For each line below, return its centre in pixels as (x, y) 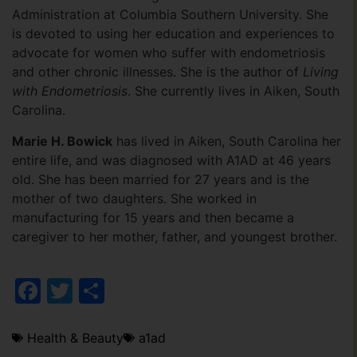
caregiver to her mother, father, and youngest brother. (175, 236)
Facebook (100, 290)
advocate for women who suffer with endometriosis (169, 53)
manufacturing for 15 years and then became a (153, 217)
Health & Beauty (75, 337)
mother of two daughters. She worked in (134, 198)
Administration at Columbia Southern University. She (170, 15)
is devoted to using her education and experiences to (173, 34)
